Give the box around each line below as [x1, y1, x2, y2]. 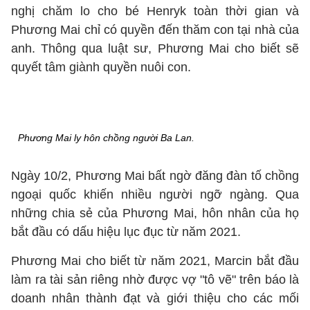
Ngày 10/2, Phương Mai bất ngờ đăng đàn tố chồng [11, 169, 299, 183]
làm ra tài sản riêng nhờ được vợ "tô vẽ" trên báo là [11, 273, 299, 286]
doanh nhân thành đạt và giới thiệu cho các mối [11, 291, 299, 305]
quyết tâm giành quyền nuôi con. [11, 60, 191, 74]
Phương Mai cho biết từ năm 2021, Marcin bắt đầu [11, 254, 299, 268]
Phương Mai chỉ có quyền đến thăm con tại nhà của [11, 23, 299, 37]
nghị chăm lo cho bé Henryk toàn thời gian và [11, 4, 299, 18]
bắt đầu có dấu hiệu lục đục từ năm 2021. [11, 225, 241, 239]
